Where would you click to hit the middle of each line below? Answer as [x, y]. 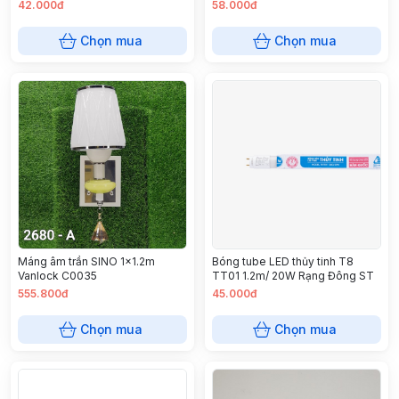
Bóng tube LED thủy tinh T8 [283, 262]
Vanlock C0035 [57, 276]
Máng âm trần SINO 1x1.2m [86, 262]
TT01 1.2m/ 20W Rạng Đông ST [293, 276]
